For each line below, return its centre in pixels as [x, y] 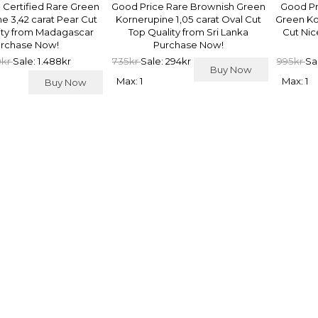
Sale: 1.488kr [42, 61]
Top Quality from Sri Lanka [189, 32]
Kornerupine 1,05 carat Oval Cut [189, 19]
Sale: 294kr [165, 61]
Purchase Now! [189, 44]
